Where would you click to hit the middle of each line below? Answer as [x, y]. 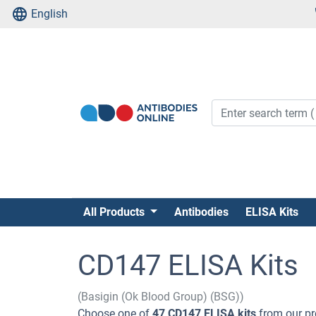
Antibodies [201, 212]
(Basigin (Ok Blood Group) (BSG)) [161, 297]
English [49, 14]
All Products [115, 212]
